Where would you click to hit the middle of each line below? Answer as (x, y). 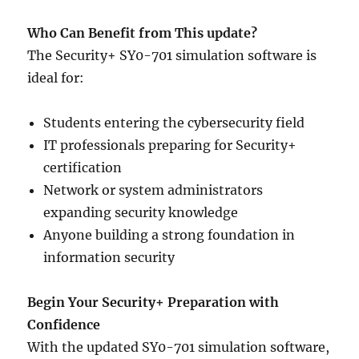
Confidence (64, 325)
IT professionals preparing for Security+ (170, 145)
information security (109, 258)
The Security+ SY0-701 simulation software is (172, 56)
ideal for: (56, 78)
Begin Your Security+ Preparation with (153, 303)
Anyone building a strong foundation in (169, 235)
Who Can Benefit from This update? (143, 33)
